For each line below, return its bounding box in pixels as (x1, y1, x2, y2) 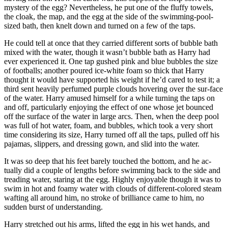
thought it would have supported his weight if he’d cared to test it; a (4, 75, 220, 84)
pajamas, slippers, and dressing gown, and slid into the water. (4, 139, 199, 148)
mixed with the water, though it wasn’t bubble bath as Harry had (4, 47, 210, 56)
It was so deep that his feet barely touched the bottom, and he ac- (4, 156, 211, 165)
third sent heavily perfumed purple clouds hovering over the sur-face (4, 84, 223, 93)
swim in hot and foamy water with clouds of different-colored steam (4, 184, 221, 193)
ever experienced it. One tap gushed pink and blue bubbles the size (4, 56, 218, 66)
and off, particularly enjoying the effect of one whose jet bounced (4, 102, 213, 111)
